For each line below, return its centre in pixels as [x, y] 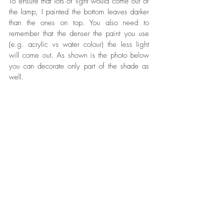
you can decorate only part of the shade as [79, 66]
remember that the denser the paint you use [79, 33]
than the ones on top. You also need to [79, 22]
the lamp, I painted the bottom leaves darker [79, 12]
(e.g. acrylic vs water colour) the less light [79, 44]
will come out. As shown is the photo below [79, 55]
